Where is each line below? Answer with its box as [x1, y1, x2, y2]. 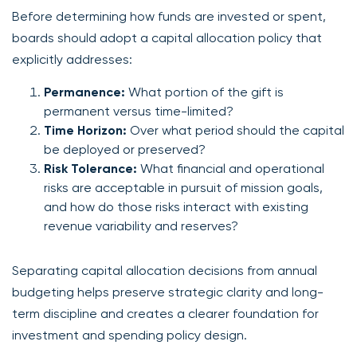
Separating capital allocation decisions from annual [12, 262, 317, 278]
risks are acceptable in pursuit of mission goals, [44, 179, 323, 195]
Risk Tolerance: [44, 160, 137, 176]
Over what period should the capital [127, 122, 344, 138]
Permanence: [44, 84, 125, 100]
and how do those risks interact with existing [44, 198, 308, 214]
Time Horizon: [44, 122, 127, 138]
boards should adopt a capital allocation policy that [12, 29, 322, 45]
